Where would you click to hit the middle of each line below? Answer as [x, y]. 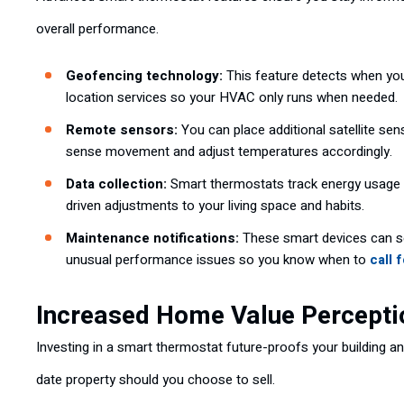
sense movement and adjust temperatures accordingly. [229, 151]
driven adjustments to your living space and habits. [215, 206]
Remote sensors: [122, 130]
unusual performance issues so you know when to [218, 260]
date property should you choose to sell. [156, 380]
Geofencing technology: [144, 76]
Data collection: [116, 184]
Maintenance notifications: [152, 238]
